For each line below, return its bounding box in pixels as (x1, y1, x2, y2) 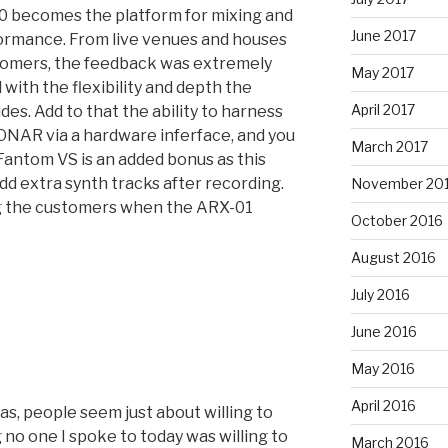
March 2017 (350, 137, 428, 155)
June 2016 (350, 322, 417, 340)
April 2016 (350, 396, 416, 414)
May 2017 (350, 63, 414, 81)
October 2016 (350, 211, 443, 229)
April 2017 (350, 100, 415, 118)
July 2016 (350, 285, 410, 303)
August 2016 (350, 248, 436, 266)
